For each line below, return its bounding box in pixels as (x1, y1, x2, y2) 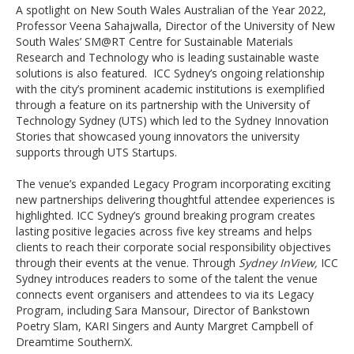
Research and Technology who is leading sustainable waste (16, 50, 319, 65)
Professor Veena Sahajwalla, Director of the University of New (16, 18, 335, 33)
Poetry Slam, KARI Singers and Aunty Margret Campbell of (16, 318, 313, 333)
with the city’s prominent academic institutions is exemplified (16, 81, 325, 96)
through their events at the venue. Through (16, 255, 239, 270)
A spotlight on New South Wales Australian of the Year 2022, (16, 2, 326, 17)
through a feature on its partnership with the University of (16, 97, 310, 112)
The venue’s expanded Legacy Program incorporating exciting (16, 176, 330, 191)
